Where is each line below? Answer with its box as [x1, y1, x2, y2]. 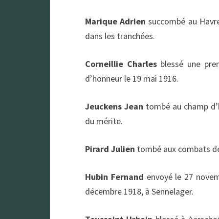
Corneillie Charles [85, 58, 157, 69]
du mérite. [85, 115, 123, 127]
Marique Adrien [85, 16, 146, 27]
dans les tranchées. [85, 30, 155, 42]
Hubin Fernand [85, 171, 144, 182]
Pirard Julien [85, 143, 135, 154]
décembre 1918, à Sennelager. [85, 186, 194, 197]
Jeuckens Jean [85, 101, 143, 112]
